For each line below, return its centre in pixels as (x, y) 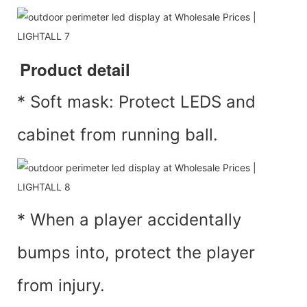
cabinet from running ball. (118, 134)
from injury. (61, 285)
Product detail (75, 69)
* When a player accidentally (129, 219)
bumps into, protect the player (136, 252)
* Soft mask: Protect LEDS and (136, 101)
